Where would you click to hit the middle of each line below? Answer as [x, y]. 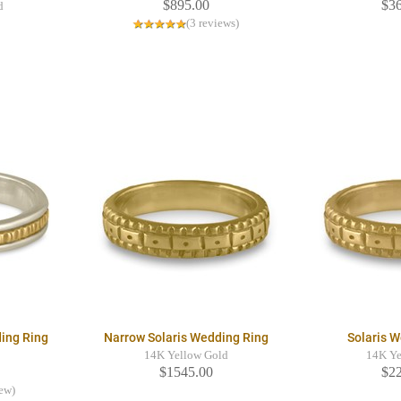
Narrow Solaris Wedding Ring [186, 338]
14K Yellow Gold [186, 356]
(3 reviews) [213, 24]
